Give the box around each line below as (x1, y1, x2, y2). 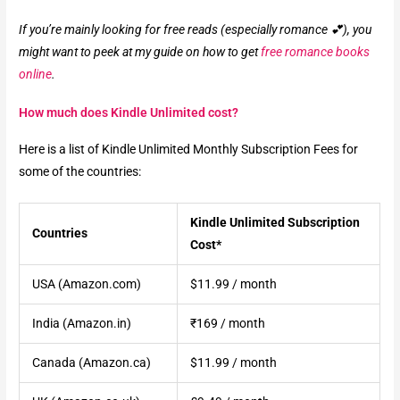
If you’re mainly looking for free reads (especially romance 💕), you (19, 21, 372, 37)
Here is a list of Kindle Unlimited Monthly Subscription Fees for (19, 141, 359, 156)
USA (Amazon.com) (31, 276, 141, 291)
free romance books (261, 44, 371, 59)
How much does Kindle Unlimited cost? (19, 104, 239, 120)
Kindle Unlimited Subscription (189, 214, 360, 229)
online (19, 66, 53, 81)
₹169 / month (189, 315, 265, 330)
